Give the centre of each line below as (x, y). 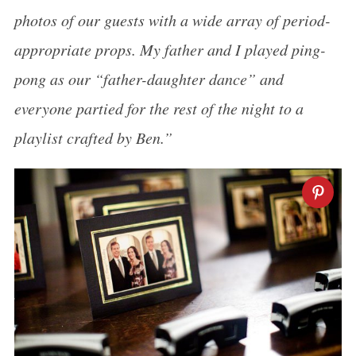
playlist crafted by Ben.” (93, 137)
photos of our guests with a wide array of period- (172, 20)
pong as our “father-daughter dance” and (149, 79)
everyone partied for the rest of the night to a (159, 108)
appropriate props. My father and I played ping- (170, 49)
